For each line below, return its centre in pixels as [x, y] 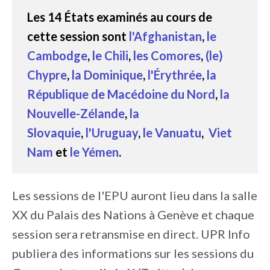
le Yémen [93, 152]
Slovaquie [54, 133]
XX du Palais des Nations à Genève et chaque [133, 215]
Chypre [47, 75]
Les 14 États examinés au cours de [120, 17]
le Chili [109, 55]
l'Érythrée [175, 75]
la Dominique [107, 75]
